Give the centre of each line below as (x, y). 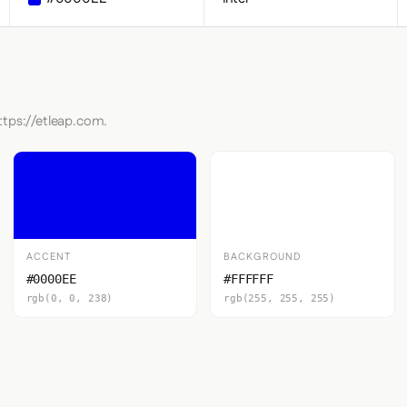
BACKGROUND (263, 257)
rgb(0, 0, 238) (69, 298)
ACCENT (49, 257)
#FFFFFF (248, 279)
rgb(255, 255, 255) (280, 298)
